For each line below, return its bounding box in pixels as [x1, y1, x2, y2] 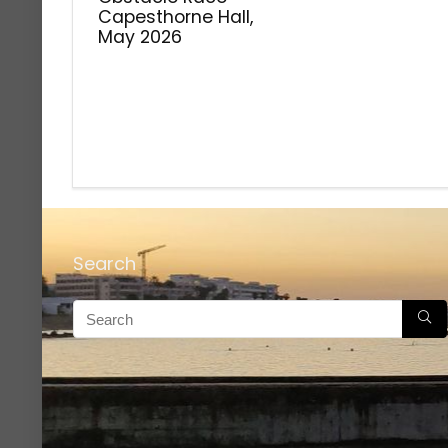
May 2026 [98, 25, 183, 49]
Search [72, 251, 136, 276]
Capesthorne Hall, [98, 5, 254, 29]
